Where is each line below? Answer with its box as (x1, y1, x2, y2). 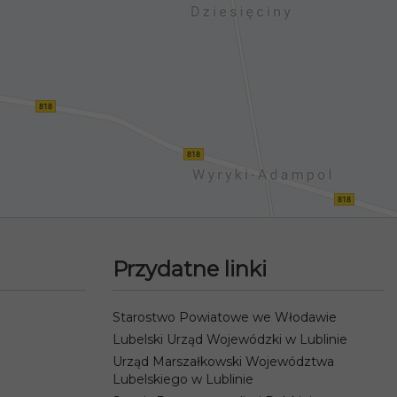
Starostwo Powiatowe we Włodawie (113, 309, 337, 325)
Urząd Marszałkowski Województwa (113, 354, 334, 370)
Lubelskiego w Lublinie (113, 371, 253, 387)
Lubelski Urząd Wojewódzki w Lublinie (113, 331, 347, 347)
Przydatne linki (113, 256, 267, 282)
